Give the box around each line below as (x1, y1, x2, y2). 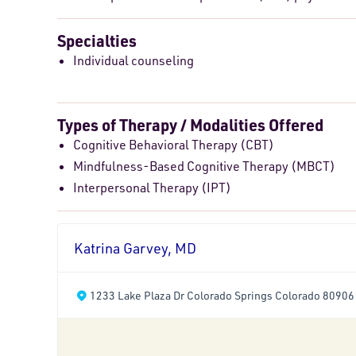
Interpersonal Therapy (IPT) (73, 180, 231, 196)
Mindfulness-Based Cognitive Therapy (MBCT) (73, 158, 335, 175)
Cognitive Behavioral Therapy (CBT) (73, 137, 274, 153)
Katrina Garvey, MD (74, 239, 196, 257)
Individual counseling (73, 52, 194, 69)
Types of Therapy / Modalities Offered (57, 114, 323, 136)
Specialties (57, 30, 137, 52)
